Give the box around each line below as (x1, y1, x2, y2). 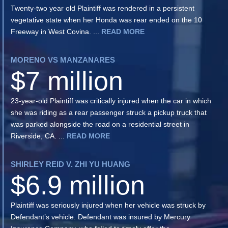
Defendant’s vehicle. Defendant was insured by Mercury (11, 212, 190, 221)
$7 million (11, 66, 123, 96)
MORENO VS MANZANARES (11, 55, 115, 64)
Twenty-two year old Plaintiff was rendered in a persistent (11, 4, 194, 12)
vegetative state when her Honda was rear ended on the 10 (11, 15, 202, 24)
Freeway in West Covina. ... (11, 27, 101, 36)
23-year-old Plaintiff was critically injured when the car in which (11, 96, 211, 105)
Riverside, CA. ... (11, 131, 67, 140)
